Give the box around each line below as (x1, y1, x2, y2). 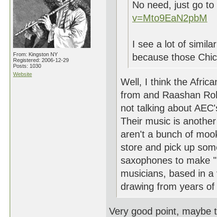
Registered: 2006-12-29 (13, 57, 69, 63)
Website (13, 71, 32, 77)
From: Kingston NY (13, 51, 58, 57)
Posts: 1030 (13, 63, 41, 69)
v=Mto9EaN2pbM (132, 13, 207, 23)
